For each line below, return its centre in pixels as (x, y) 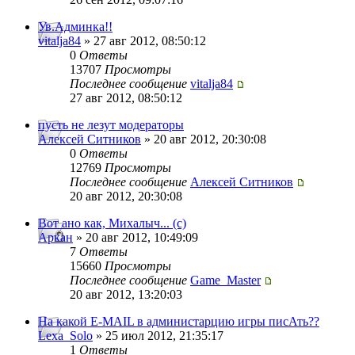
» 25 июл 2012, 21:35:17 (158, 336)
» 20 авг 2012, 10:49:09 (136, 238)
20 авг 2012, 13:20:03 (126, 295)
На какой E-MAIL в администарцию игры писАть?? (179, 322)
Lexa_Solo (65, 336)
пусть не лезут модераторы (111, 125)
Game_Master (225, 281)
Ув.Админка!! (75, 27)
